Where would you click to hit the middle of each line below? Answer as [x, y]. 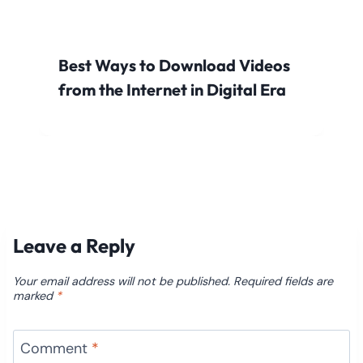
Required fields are [283, 281]
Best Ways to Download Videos [174, 65]
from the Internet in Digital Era [172, 89]
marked [34, 295]
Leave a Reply [74, 245]
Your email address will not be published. [122, 281]
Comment [56, 349]
